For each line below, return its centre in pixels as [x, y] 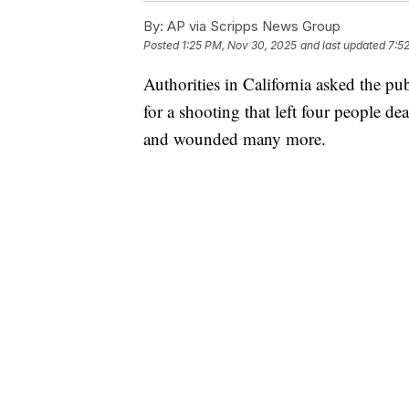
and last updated [343, 45]
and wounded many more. [235, 138]
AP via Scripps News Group [252, 26]
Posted [163, 45]
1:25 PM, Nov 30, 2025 [239, 45]
